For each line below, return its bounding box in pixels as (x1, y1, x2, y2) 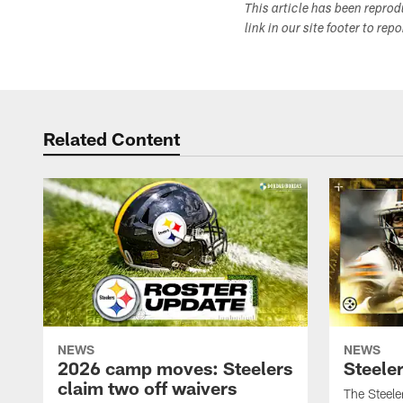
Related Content (43, 128, 180, 149)
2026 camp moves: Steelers (58, 357, 292, 380)
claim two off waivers (58, 377, 237, 399)
